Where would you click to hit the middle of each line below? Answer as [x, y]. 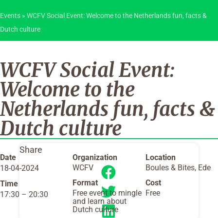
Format [85, 182]
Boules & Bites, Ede [178, 168]
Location [160, 157]
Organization [95, 157]
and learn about [100, 201]
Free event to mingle [107, 193]
